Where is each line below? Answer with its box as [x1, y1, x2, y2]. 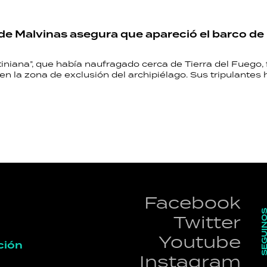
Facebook [144, 191, 241, 213]
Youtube [159, 230, 241, 253]
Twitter [173, 210, 241, 233]
